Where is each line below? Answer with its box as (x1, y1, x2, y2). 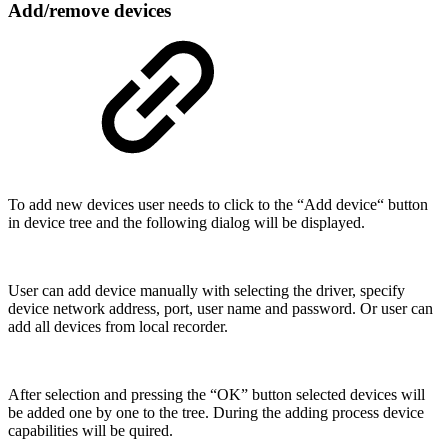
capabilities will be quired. (8, 421, 173, 439)
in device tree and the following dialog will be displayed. (8, 213, 365, 231)
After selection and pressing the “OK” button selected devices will (8, 385, 425, 403)
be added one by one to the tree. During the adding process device (8, 403, 424, 421)
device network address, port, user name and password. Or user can (8, 299, 433, 317)
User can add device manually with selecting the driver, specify (8, 281, 405, 299)
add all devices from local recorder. (8, 317, 228, 335)
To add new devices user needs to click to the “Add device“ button (8, 195, 428, 213)
